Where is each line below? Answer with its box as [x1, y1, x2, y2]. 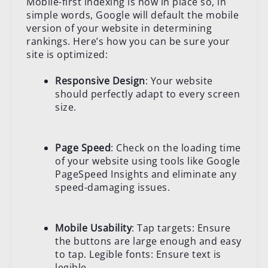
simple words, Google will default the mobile [26, 8, 239, 22]
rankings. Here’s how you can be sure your [26, 34, 230, 48]
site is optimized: [26, 47, 108, 61]
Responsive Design [55, 74, 145, 87]
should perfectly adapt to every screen [55, 87, 240, 100]
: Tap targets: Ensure [132, 221, 231, 234]
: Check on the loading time [111, 141, 241, 154]
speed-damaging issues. [55, 180, 170, 194]
